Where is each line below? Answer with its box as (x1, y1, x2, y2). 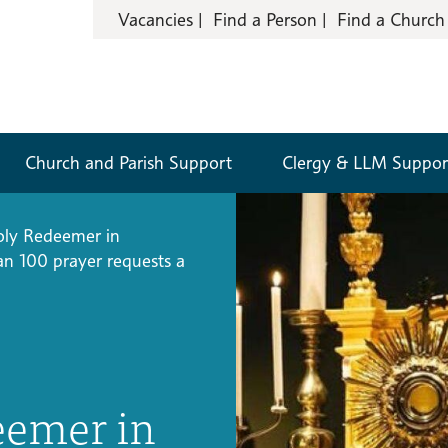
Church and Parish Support (25, 152, 232, 173)
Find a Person (213, 9, 317, 30)
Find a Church (337, 9, 445, 30)
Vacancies (118, 9, 193, 30)
